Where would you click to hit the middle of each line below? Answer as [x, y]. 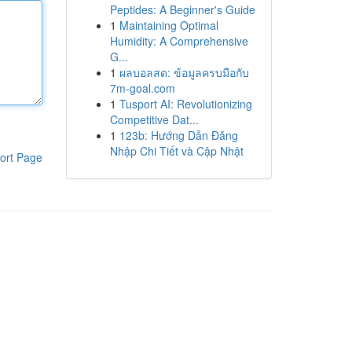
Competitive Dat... [154, 119]
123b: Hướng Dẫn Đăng [178, 135]
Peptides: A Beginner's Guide [182, 9]
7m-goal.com [142, 88]
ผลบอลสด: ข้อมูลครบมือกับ [184, 72]
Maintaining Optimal [169, 25]
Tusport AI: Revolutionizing [185, 104]
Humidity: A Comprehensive [179, 41]
